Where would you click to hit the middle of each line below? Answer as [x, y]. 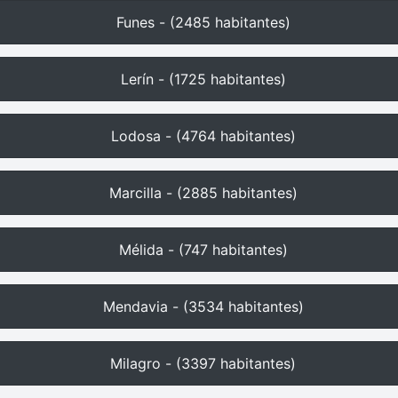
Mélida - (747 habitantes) [203, 250]
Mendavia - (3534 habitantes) [203, 306]
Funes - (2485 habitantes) [203, 22]
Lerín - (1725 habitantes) [203, 79]
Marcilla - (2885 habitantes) [203, 193]
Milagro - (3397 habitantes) [203, 363]
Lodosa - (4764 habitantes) [203, 136]
